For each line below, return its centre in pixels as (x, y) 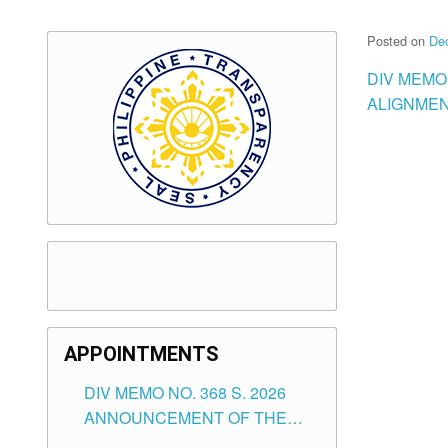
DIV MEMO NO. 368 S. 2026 (185, 393)
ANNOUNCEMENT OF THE (185, 418)
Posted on (398, 41)
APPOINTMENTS (141, 354)
